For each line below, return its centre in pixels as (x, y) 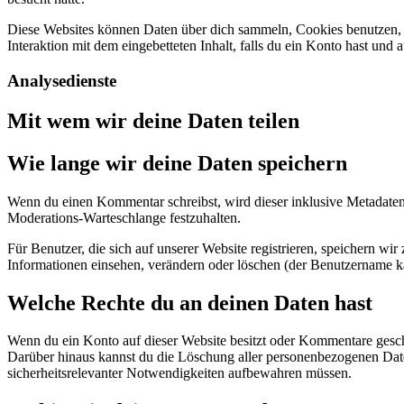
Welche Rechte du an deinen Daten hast (190, 303)
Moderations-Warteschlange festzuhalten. (124, 217)
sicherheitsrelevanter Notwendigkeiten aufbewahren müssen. (179, 373)
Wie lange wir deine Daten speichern (177, 163)
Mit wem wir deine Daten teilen (153, 120)
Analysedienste (62, 80)
